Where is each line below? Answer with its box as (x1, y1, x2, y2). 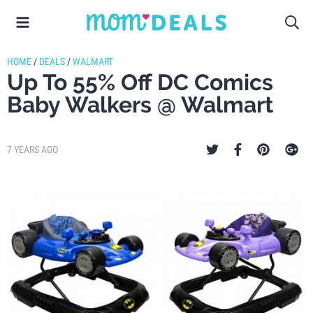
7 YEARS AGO (7, 144, 58, 155)
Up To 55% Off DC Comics (7, 69, 273, 95)
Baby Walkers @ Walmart (7, 92, 273, 117)
